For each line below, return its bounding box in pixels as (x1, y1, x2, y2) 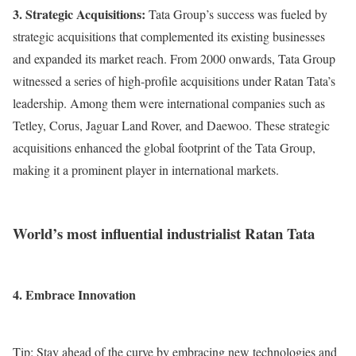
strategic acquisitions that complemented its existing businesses (13, 27, 325, 44)
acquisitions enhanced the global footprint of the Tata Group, (13, 138, 315, 156)
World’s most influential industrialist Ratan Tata (13, 222, 315, 245)
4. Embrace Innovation (13, 285, 136, 304)
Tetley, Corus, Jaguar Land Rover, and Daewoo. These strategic (13, 116, 330, 133)
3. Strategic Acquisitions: (13, 4, 145, 23)
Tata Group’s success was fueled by (145, 5, 327, 22)
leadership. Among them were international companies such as (13, 94, 325, 111)
